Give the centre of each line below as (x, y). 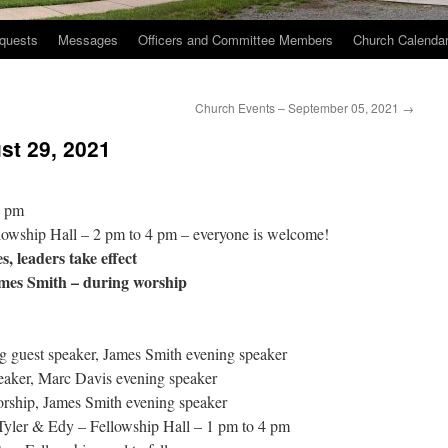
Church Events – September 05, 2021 (298, 107)
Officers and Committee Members (235, 39)
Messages (88, 39)
